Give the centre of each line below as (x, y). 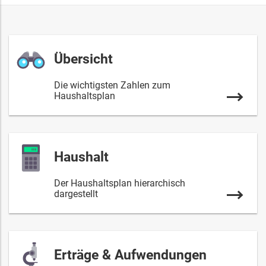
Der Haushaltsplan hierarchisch (120, 183)
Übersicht (83, 59)
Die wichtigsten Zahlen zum (112, 85)
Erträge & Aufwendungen (130, 255)
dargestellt (76, 194)
